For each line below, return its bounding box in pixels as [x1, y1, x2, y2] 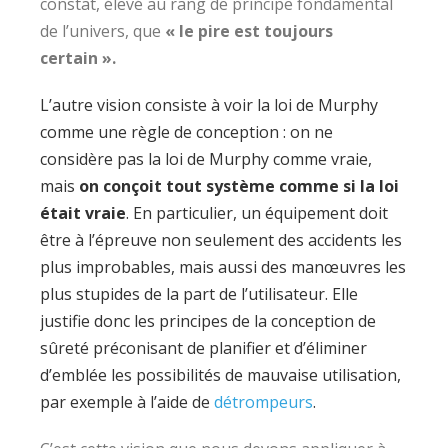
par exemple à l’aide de [40, 391, 214, 413]
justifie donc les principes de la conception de [40, 310, 376, 332]
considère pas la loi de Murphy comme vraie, [40, 148, 372, 170]
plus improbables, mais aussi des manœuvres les [40, 256, 406, 278]
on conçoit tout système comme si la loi [79, 175, 399, 197]
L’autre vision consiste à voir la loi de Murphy [40, 94, 378, 116]
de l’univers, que [40, 20, 165, 42]
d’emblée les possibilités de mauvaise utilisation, [40, 364, 401, 386]
